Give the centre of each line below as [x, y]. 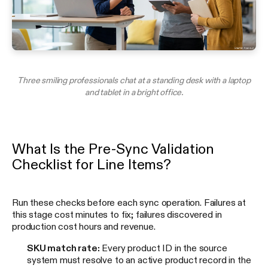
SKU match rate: [63, 247]
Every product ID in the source [163, 247]
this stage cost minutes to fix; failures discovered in [117, 214]
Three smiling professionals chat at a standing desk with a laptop [134, 80]
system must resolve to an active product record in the [139, 259]
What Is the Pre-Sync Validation [113, 149]
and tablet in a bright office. [134, 92]
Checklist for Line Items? [92, 164]
